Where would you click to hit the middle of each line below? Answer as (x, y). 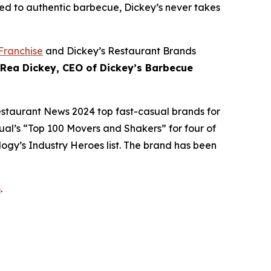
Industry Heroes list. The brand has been (121, 145)
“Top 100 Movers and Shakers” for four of (118, 129)
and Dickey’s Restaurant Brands (119, 51)
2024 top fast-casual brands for (145, 112)
